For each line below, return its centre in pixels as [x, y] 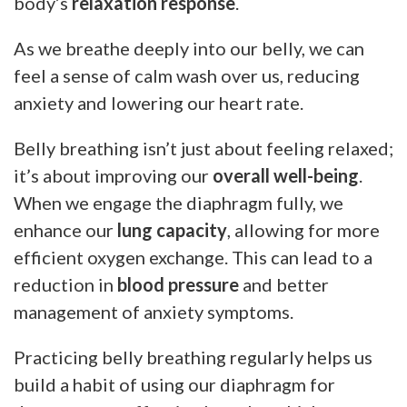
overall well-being [286, 175]
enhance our [65, 229]
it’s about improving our [113, 175]
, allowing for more [303, 229]
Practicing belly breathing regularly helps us [193, 357]
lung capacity [172, 229]
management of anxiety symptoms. [154, 311]
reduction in [65, 284]
